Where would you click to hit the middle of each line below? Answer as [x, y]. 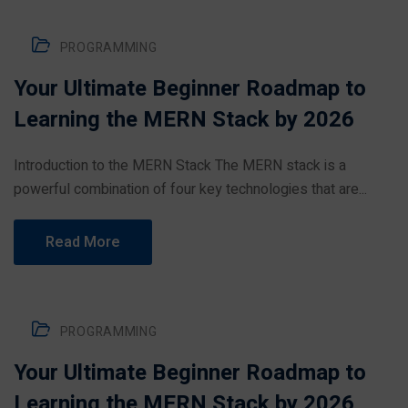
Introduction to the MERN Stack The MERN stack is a [180, 166]
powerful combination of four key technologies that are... [190, 189]
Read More [83, 242]
